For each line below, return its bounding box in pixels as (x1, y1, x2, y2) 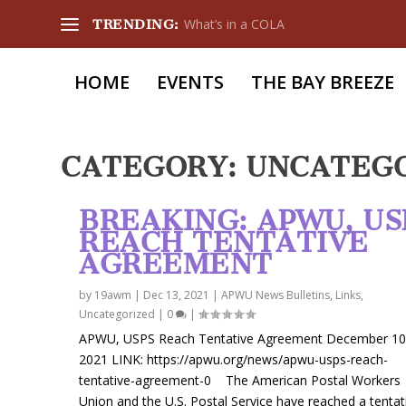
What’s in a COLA (183, 14, 285, 33)
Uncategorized (79, 305, 156, 322)
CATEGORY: (61, 150, 247, 184)
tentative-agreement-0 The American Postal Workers (79, 371, 401, 389)
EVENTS (157, 70, 225, 94)
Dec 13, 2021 (143, 286, 210, 303)
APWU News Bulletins (221, 286, 331, 303)
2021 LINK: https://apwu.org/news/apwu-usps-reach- (79, 350, 389, 368)
